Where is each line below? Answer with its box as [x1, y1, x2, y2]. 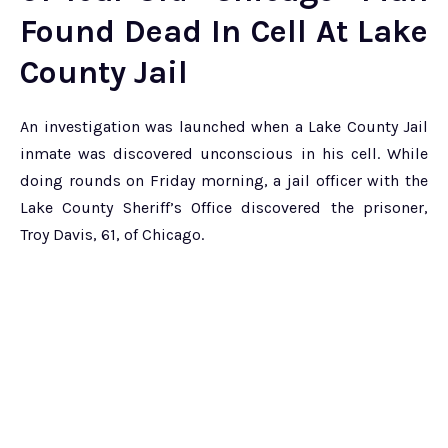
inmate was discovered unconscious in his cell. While [20, 144, 428, 164]
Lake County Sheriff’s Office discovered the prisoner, [20, 198, 428, 218]
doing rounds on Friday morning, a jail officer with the [20, 171, 428, 191]
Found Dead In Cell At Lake [20, 13, 428, 51]
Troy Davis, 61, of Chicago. [20, 225, 204, 245]
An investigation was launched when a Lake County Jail [20, 117, 428, 137]
